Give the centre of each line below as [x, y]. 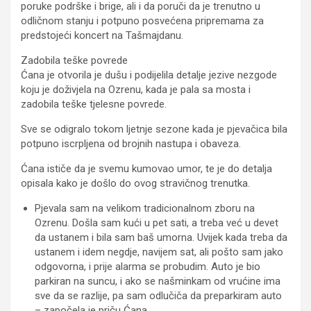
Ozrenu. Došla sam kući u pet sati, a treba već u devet [157, 223]
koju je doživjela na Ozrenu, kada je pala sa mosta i [136, 90]
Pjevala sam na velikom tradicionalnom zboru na [145, 209]
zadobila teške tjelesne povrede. [94, 104]
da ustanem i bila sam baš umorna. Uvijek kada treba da [161, 238]
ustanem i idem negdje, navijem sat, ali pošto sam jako [159, 252]
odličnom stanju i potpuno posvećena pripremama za [142, 21]
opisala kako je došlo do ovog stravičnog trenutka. [135, 184]
